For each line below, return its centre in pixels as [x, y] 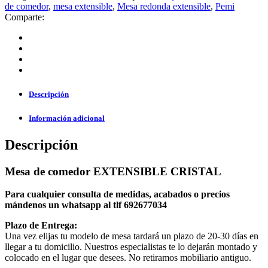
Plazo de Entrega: [41, 226]
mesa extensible [83, 7]
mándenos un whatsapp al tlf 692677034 [86, 205]
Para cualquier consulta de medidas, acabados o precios [117, 194]
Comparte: [25, 17]
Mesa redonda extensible [164, 7]
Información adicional [67, 118]
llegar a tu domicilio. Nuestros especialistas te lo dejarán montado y [131, 247]
